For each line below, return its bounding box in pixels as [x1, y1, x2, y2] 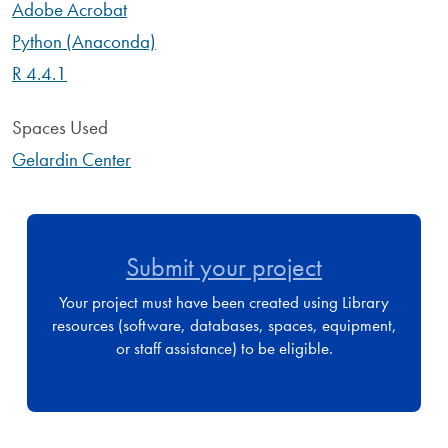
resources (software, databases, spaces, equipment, [51, 313, 397, 336]
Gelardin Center [12, 147, 131, 173]
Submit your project [126, 250, 322, 284]
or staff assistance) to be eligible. [115, 336, 333, 359]
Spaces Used [12, 115, 108, 141]
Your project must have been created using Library [59, 290, 389, 313]
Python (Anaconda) [12, 28, 156, 54]
